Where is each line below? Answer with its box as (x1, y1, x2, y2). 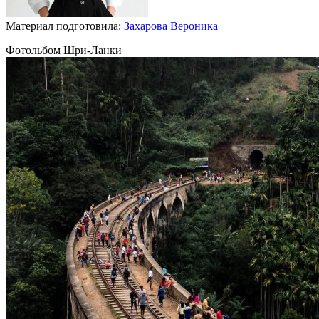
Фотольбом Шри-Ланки (6, 43, 122, 56)
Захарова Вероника (124, 19, 218, 32)
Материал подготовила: (6, 19, 124, 32)
